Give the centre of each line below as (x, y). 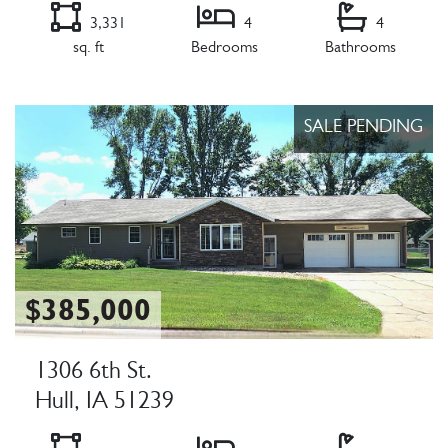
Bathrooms (360, 49)
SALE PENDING (363, 129)
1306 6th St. (93, 374)
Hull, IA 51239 (104, 404)
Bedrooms (224, 49)
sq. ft (88, 49)
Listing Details (65, 94)
